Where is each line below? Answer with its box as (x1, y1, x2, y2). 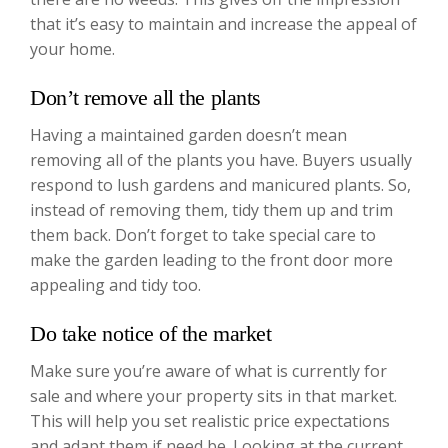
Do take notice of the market (30, 320, 272, 346)
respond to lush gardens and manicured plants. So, (30, 173, 411, 196)
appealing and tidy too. (30, 273, 205, 296)
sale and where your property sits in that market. (30, 384, 397, 407)
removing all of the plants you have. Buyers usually (30, 148, 412, 171)
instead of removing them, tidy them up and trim (30, 198, 393, 221)
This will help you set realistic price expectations (30, 409, 390, 432)
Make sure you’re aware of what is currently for (30, 359, 387, 382)
